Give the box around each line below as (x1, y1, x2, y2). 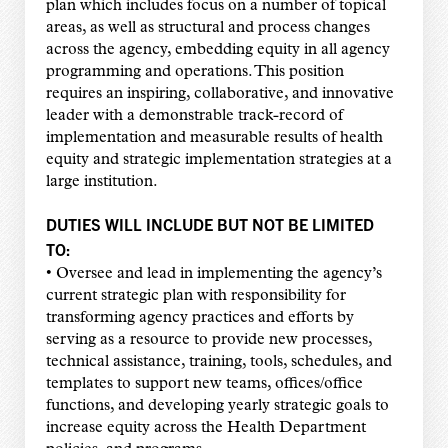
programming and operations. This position (45, 64, 344, 81)
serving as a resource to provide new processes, (45, 332, 372, 349)
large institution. (45, 174, 158, 191)
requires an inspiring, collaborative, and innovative (45, 86, 394, 103)
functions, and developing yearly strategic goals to (45, 398, 389, 415)
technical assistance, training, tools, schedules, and (45, 354, 392, 371)
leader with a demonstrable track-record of (45, 108, 343, 125)
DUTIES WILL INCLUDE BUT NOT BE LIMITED (45, 214, 374, 235)
